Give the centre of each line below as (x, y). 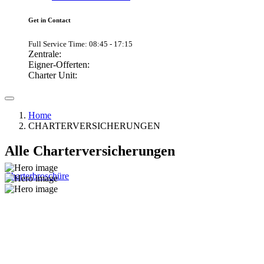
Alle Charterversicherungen (90, 151)
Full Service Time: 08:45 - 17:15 (80, 44)
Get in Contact (49, 20)
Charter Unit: (53, 75)
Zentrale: (45, 54)
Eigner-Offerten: (59, 65)
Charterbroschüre (37, 176)
